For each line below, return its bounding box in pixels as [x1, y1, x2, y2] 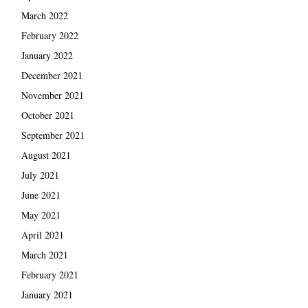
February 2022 [21, 28, 78, 42]
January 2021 [21, 287, 73, 301]
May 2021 [21, 208, 60, 221]
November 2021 [21, 88, 84, 102]
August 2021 [21, 148, 71, 162]
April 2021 [21, 228, 64, 241]
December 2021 [21, 68, 82, 82]
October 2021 [21, 108, 74, 122]
